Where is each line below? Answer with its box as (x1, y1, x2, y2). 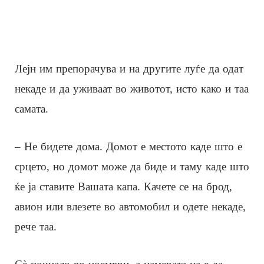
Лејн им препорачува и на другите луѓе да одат (15, 62, 243, 75)
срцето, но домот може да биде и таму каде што (15, 160, 249, 173)
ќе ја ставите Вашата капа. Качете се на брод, (15, 180, 232, 193)
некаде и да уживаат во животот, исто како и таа (15, 82, 249, 95)
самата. (15, 102, 48, 115)
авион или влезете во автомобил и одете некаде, (15, 200, 246, 213)
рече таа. (15, 220, 57, 233)
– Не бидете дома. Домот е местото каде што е (15, 140, 242, 153)
